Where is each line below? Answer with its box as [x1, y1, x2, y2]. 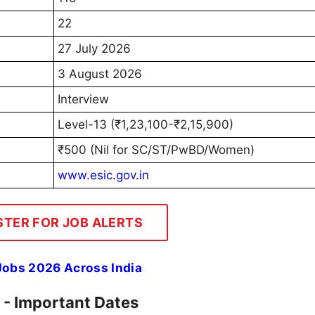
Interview [58, 92, 109, 107]
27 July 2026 [58, 41, 131, 56]
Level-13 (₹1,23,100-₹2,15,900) [58, 117, 233, 132]
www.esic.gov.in [58, 168, 149, 183]
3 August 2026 [58, 67, 142, 82]
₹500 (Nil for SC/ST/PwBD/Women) [58, 143, 255, 157]
